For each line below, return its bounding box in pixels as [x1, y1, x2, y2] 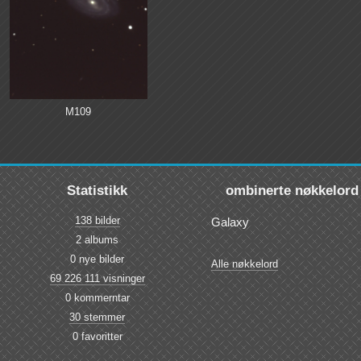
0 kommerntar [64, 292, 130, 305]
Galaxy [210, 215, 249, 230]
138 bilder [74, 214, 120, 227]
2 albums [76, 234, 119, 247]
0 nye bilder [70, 253, 125, 266]
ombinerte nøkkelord [225, 182, 359, 199]
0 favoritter [72, 330, 122, 343]
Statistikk [67, 182, 128, 199]
